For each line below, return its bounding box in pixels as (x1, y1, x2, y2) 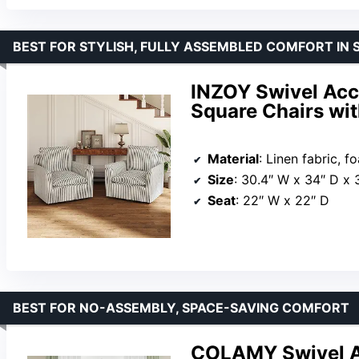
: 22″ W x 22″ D (236, 192, 329, 208)
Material (208, 150, 259, 167)
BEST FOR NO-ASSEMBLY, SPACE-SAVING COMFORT (13, 299, 349, 316)
